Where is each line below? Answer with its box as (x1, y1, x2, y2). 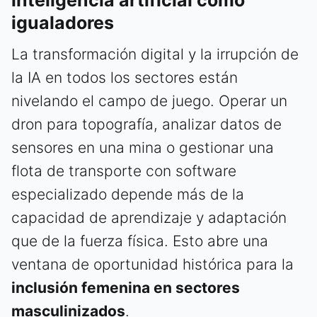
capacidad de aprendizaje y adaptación (11, 208, 287, 226)
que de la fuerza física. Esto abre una (11, 231, 268, 250)
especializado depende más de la (11, 185, 244, 203)
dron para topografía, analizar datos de (11, 115, 282, 133)
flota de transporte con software (11, 161, 236, 180)
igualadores (11, 11, 114, 33)
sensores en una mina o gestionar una (11, 138, 274, 156)
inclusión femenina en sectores (11, 278, 240, 296)
